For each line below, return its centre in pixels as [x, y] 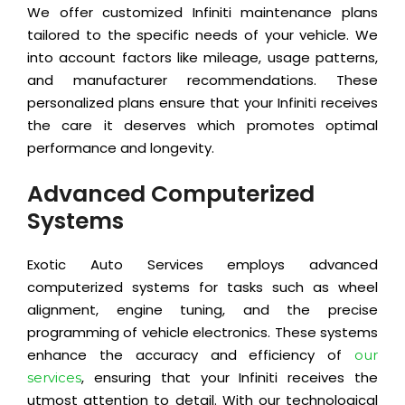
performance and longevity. [121, 148]
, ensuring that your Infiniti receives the [230, 378]
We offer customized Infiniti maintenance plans [202, 13]
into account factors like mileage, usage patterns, [202, 58]
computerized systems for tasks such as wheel [202, 287]
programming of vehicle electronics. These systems [202, 333]
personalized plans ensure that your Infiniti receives [202, 103]
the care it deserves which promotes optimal [202, 126]
